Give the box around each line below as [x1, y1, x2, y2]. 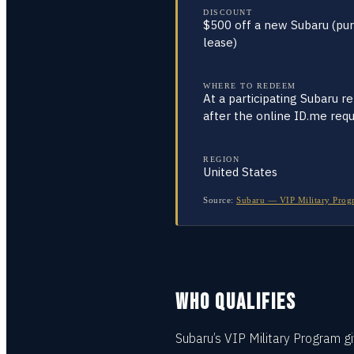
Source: [203, 195, 234, 205]
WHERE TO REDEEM [203, 81, 296, 90]
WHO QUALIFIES [175, 289, 296, 315]
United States [203, 164, 277, 179]
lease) [203, 35, 237, 50]
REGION [203, 155, 239, 164]
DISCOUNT [203, 8, 252, 17]
